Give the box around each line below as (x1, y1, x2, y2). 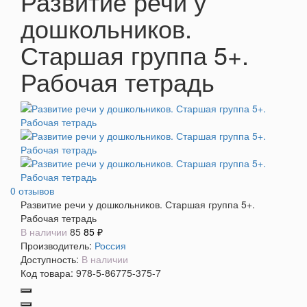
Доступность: (21, 251, 79, 266)
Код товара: (21, 265, 73, 280)
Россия (95, 238, 126, 252)
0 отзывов (10, 183, 54, 197)
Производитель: (21, 238, 92, 252)
